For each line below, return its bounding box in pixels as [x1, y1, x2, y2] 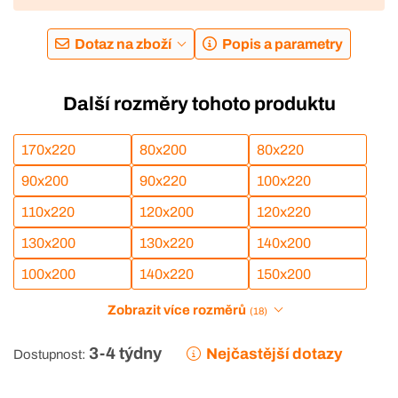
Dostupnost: [13, 346, 85, 362]
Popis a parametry [221, 36, 343, 52]
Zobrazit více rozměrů [107, 302, 247, 317]
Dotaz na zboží [75, 36, 172, 52]
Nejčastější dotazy [206, 345, 343, 362]
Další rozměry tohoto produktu [62, 93, 336, 115]
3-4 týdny [89, 344, 162, 362]
